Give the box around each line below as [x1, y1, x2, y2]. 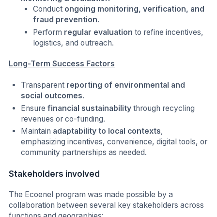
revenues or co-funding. [21, 114, 106, 124]
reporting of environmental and [66, 80, 186, 90]
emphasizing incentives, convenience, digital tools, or [21, 137, 208, 147]
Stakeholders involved [9, 168, 100, 179]
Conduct [33, 4, 65, 14]
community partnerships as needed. [21, 148, 147, 157]
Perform [33, 27, 64, 37]
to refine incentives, [133, 27, 204, 37]
